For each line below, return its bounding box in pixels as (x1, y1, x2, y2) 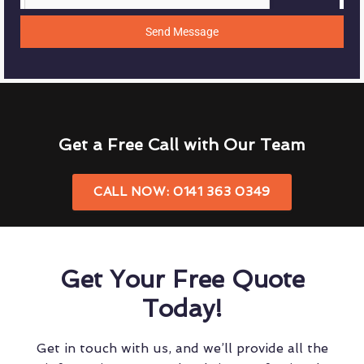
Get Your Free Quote (59, 265, 305, 293)
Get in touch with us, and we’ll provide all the (36, 340, 328, 356)
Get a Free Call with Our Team (58, 135, 305, 154)
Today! (141, 294, 223, 323)
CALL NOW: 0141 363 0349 (93, 184, 271, 199)
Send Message (145, 25, 219, 38)
